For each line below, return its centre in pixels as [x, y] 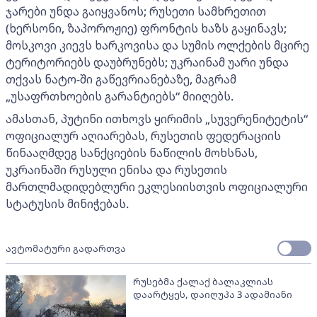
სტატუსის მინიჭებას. [67, 204]
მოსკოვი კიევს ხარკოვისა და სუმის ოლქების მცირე [157, 46]
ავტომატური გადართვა [66, 249]
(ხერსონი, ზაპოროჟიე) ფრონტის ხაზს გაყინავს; [146, 29]
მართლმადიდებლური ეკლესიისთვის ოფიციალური [157, 187]
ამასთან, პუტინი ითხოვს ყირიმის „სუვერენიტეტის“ [157, 119]
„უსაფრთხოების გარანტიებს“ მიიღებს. [120, 97]
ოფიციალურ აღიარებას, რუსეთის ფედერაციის [143, 136]
